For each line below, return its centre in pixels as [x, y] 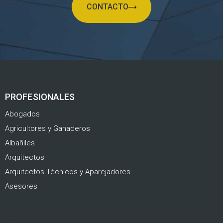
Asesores [21, 186]
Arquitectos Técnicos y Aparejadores [68, 172]
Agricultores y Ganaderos [48, 129]
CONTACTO [108, 7]
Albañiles [20, 143]
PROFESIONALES [40, 97]
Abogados [22, 114]
